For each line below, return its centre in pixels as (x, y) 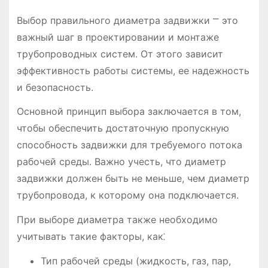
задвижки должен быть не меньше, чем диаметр (133, 179)
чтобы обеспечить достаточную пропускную (123, 128)
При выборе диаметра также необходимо (117, 220)
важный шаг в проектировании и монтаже (118, 37)
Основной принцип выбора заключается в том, (129, 112)
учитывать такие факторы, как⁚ (91, 237)
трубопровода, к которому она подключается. (127, 195)
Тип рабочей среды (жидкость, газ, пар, (135, 261)
